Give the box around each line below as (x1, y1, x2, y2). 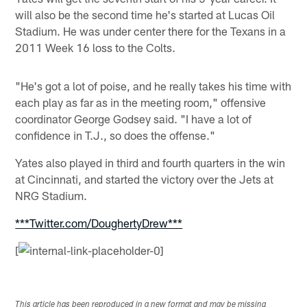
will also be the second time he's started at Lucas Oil (15, 8, 275, 22)
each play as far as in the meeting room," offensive (15, 95, 267, 110)
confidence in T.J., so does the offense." (15, 128, 216, 143)
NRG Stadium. (15, 188, 88, 203)
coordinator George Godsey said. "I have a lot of (15, 112, 252, 126)
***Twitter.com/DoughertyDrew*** (15, 216, 183, 230)
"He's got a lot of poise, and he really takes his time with (15, 79, 292, 93)
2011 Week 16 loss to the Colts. (15, 40, 176, 55)
